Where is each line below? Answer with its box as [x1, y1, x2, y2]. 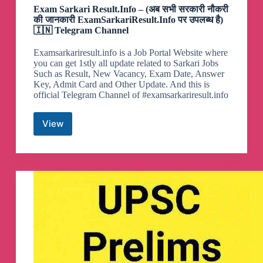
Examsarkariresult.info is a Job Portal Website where [33, 47, 228, 58]
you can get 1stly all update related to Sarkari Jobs [33, 58, 218, 68]
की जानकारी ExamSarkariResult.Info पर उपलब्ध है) [33, 14, 223, 25]
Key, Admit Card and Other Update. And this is [33, 79, 210, 89]
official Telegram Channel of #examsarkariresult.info [33, 89, 228, 100]
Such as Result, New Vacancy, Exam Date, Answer [33, 68, 224, 79]
